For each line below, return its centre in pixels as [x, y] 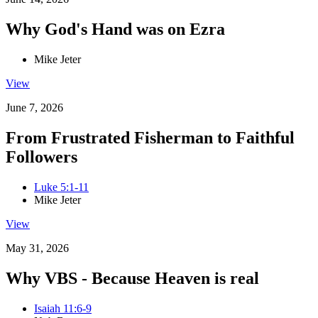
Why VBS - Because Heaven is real [132, 278]
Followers [42, 157]
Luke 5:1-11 [61, 187]
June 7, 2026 [34, 108]
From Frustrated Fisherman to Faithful [150, 138]
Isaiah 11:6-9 [63, 308]
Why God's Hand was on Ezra [115, 29]
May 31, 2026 [37, 248]
